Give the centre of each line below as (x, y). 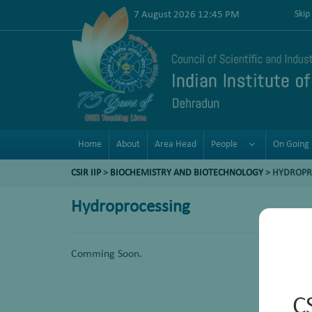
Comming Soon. (107, 254)
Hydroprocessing (131, 207)
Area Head (175, 145)
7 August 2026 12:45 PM (187, 15)
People (224, 145)
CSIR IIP (86, 173)
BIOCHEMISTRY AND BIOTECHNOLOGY (188, 173)
